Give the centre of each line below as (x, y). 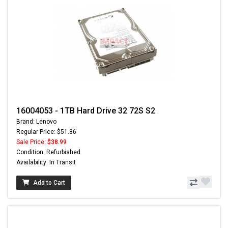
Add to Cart (49, 182)
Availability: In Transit (46, 162)
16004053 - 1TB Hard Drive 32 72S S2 (86, 110)
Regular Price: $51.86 (46, 132)
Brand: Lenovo (36, 121)
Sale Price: (32, 142)
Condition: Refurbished (48, 152)
